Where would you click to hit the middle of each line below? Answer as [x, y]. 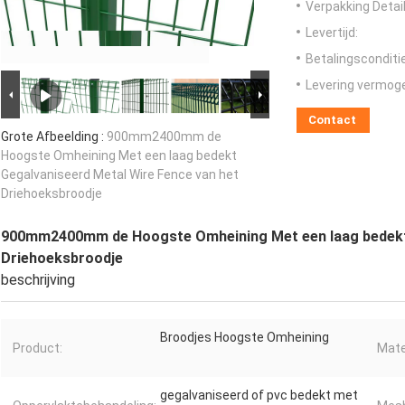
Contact [332, 120]
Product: [38, 348]
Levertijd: [332, 33]
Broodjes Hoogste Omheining [245, 338]
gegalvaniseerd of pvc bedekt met [259, 396]
